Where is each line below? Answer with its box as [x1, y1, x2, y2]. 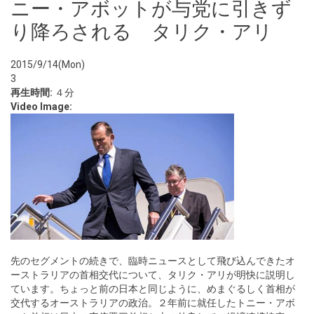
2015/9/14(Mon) [11, 59, 85, 70]
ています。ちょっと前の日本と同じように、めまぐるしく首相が [11, 283, 295, 294]
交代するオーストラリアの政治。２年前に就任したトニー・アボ [11, 297, 295, 308]
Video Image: [11, 101, 74, 112]
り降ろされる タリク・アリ [11, 20, 273, 43]
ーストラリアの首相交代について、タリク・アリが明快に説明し [11, 269, 295, 280]
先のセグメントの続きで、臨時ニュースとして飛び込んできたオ [11, 255, 295, 266]
